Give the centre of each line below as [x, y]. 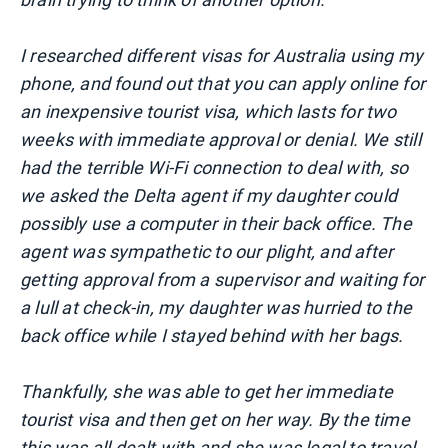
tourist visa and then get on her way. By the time [215, 420]
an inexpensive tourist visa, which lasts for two [208, 112]
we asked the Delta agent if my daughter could [209, 196]
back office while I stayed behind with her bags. [212, 336]
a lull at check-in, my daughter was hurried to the [216, 308]
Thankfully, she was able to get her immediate [207, 392]
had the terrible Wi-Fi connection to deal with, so [214, 168]
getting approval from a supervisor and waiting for [222, 280]
